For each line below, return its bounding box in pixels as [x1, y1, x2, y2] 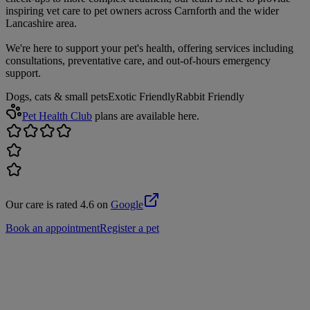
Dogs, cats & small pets [6, 90, 108, 102]
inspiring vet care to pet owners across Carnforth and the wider [6, 4, 279, 17]
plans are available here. [95, 109, 199, 122]
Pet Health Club [22, 109, 92, 122]
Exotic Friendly [108, 90, 176, 102]
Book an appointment [6, 221, 100, 234]
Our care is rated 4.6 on [6, 198, 108, 210]
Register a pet [100, 221, 159, 234]
